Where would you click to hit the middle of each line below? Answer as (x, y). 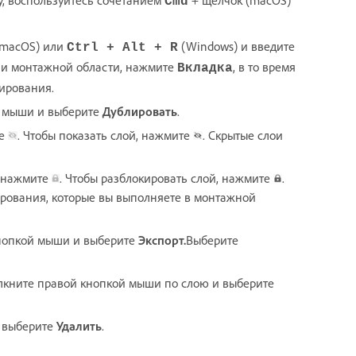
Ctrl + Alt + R (122, 47)
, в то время (264, 66)
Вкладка (205, 68)
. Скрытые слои (243, 135)
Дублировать (138, 111)
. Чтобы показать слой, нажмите (105, 135)
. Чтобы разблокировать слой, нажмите (166, 178)
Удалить (79, 325)
